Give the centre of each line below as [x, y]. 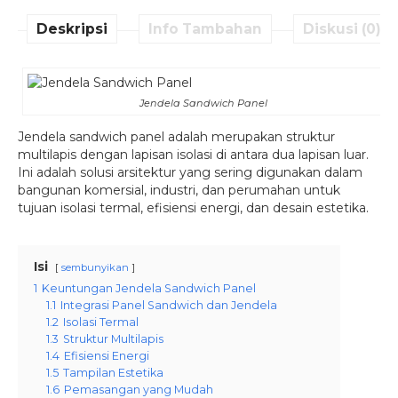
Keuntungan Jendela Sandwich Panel [149, 288]
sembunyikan [95, 267]
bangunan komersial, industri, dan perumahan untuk [179, 190]
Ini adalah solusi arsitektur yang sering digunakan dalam [190, 172]
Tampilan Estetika [113, 372]
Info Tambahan [205, 28]
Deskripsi [72, 28]
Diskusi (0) [342, 28]
